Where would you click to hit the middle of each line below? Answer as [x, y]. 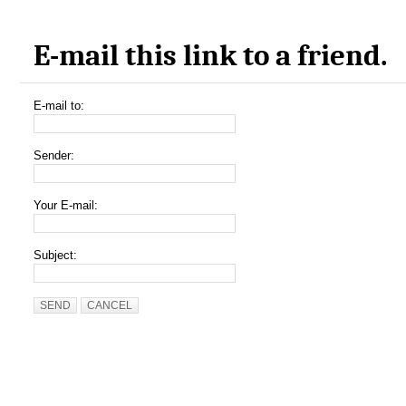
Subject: [55, 256]
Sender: [53, 156]
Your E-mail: [65, 206]
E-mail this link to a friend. [210, 56]
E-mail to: [58, 106]
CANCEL [109, 306]
